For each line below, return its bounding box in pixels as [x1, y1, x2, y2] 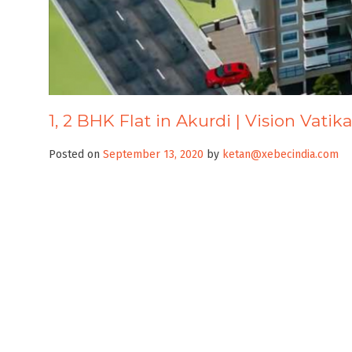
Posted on [49, 148, 103, 162]
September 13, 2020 [103, 148, 203, 162]
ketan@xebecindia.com [222, 148, 339, 162]
